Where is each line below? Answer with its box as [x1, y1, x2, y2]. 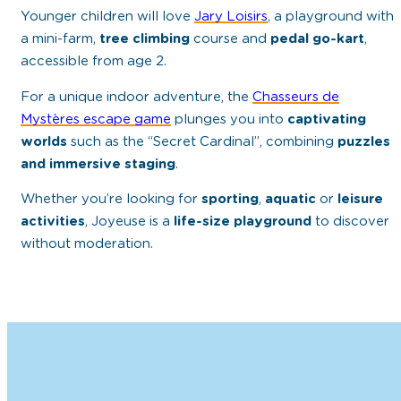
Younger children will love [20, 9, 194, 23]
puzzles [337, 134, 390, 149]
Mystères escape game [20, 112, 171, 126]
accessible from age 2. [20, 54, 166, 68]
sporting [200, 192, 259, 207]
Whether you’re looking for [20, 192, 201, 207]
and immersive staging [20, 157, 175, 171]
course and [192, 31, 270, 46]
